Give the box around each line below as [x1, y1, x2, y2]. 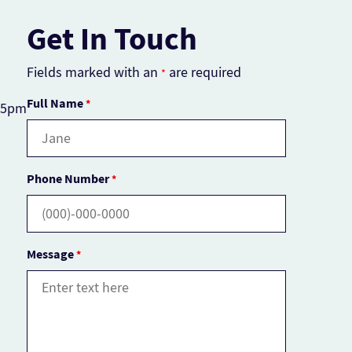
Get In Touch [27, 19, 197, 58]
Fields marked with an [27, 63, 161, 81]
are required [166, 63, 241, 81]
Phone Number [27, 170, 112, 186]
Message [27, 246, 76, 262]
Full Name [27, 95, 86, 111]
